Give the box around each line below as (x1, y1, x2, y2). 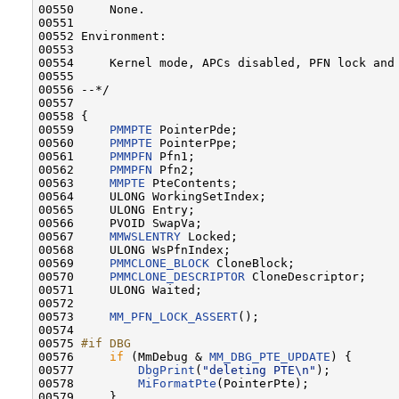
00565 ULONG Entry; (38, 202, 195, 216)
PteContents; (145, 175, 238, 190)
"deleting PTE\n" (202, 362, 316, 377)
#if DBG (81, 336, 131, 350)
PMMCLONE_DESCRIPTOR (110, 269, 245, 283)
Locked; (181, 229, 238, 243)
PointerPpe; (152, 135, 238, 150)
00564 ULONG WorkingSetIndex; (38, 189, 266, 203)
